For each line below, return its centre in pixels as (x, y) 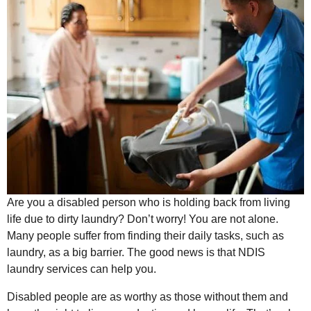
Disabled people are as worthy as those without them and (148, 297)
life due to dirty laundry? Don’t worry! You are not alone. (143, 219)
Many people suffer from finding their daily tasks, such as (145, 236)
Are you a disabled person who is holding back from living (149, 203)
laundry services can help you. (82, 269)
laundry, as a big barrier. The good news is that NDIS (136, 253)
